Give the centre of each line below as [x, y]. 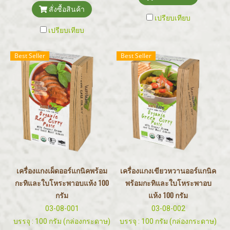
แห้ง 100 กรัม [168, 195]
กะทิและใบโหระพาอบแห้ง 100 [62, 183]
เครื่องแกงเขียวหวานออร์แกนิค [168, 171]
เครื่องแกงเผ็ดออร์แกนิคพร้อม [62, 171]
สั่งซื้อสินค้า [66, 9]
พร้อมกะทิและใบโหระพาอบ [168, 183]
